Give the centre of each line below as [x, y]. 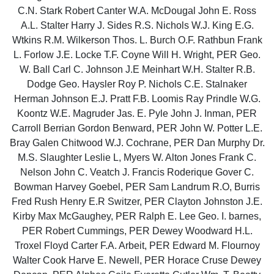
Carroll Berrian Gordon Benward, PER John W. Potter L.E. [137, 128]
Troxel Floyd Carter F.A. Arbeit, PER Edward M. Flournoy [137, 246]
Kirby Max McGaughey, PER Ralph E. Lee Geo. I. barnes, [137, 216]
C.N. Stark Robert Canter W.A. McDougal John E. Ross [137, 11]
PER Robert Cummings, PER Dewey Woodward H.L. [137, 231]
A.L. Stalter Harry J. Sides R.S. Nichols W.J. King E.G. [137, 25]
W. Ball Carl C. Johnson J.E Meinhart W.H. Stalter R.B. [137, 69]
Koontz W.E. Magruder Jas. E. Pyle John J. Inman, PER [137, 113]
